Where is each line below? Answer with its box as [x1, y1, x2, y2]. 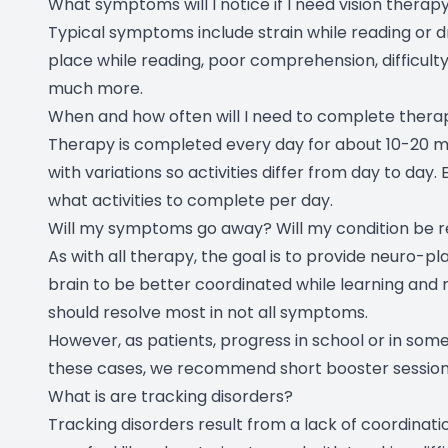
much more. [48, 77, 143, 100]
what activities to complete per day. [48, 189, 333, 212]
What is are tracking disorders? [48, 385, 293, 408]
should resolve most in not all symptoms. [48, 301, 368, 324]
